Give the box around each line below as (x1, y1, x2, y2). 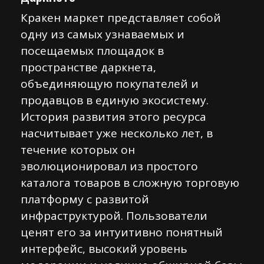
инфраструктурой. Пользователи (21, 208, 207, 223)
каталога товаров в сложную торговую (21, 175, 239, 190)
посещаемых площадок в (21, 43, 164, 58)
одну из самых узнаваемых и (21, 27, 184, 42)
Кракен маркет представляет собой (21, 10, 221, 25)
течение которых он (21, 142, 135, 157)
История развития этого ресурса (21, 109, 206, 124)
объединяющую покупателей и (21, 76, 199, 91)
